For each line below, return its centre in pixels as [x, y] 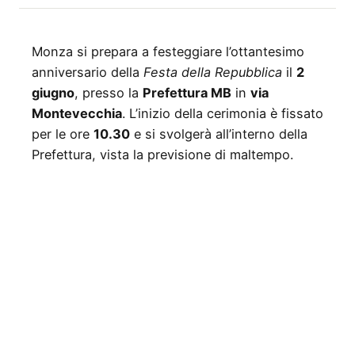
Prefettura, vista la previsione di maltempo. [162, 154]
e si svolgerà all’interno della [219, 134]
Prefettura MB [187, 92]
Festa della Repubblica [213, 72]
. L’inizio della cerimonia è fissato [223, 113]
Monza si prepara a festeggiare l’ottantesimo [168, 51]
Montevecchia [77, 113]
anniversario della [88, 72]
